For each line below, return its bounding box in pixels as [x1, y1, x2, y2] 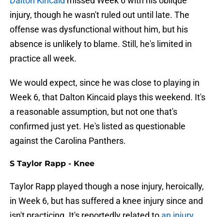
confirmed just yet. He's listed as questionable [10, 121, 186, 132]
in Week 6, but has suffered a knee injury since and [10, 196, 203, 206]
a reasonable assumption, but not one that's [10, 107, 177, 117]
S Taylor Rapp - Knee [10, 159, 94, 169]
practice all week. [10, 53, 77, 64]
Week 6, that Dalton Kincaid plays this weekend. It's [10, 92, 205, 103]
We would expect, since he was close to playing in [10, 77, 200, 88]
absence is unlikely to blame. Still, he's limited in [10, 39, 192, 49]
